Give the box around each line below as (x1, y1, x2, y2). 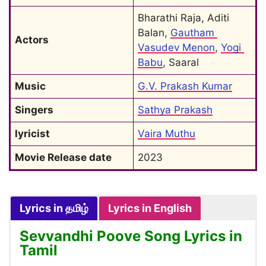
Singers (15, 104, 53, 116)
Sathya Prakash (138, 104, 213, 116)
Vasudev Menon (138, 42, 215, 53)
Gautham (170, 27, 214, 39)
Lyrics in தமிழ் (20, 202, 88, 214)
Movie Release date (15, 151, 112, 163)
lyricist (15, 128, 50, 140)
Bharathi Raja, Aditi (138, 12, 229, 24)
